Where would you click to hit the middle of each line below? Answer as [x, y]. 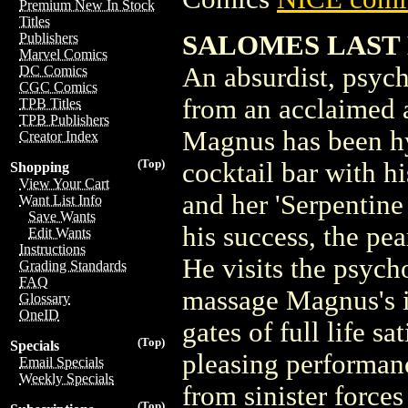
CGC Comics [58, 87]
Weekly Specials [66, 378]
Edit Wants [60, 233]
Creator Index [59, 136]
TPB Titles [50, 103]
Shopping [40, 167]
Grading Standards [73, 265]
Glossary [45, 298]
